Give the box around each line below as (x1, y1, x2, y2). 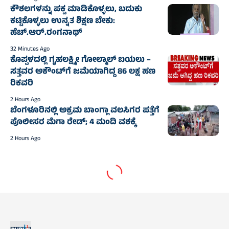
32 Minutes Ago (10, 44, 50, 55)
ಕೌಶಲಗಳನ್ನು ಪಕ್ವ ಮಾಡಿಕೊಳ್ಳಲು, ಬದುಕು (10, 3, 142, 16)
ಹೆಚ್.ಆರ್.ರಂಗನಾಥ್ (10, 27, 82, 40)
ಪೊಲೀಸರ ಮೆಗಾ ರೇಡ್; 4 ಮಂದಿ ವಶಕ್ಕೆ (10, 116, 136, 129)
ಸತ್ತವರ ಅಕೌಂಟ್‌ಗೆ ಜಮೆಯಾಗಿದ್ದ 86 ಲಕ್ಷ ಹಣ (10, 65, 155, 79)
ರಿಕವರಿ (10, 77, 33, 90)
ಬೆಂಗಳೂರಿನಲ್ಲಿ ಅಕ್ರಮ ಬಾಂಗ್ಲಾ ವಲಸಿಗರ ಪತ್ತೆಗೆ (10, 104, 159, 118)
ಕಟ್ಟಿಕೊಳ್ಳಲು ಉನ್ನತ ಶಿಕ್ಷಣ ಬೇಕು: (10, 15, 115, 28)
